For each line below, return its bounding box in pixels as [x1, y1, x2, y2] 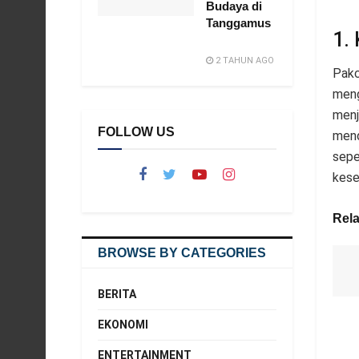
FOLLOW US [98, 125, 175, 139]
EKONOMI [98, 318, 148, 331]
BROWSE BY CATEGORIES [98, 246, 266, 260]
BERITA [98, 288, 136, 301]
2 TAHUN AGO [213, 55, 274, 66]
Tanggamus [206, 16, 271, 30]
